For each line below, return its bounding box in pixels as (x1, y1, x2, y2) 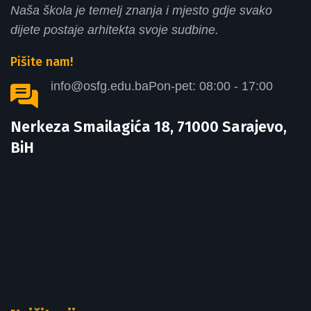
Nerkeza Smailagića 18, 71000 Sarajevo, (10, 117, 287, 136)
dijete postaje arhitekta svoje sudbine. (10, 23, 219, 37)
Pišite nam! (10, 54, 73, 69)
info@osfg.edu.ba (51, 79, 149, 93)
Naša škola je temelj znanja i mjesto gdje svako (10, 3, 272, 17)
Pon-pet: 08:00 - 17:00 (149, 79, 273, 93)
